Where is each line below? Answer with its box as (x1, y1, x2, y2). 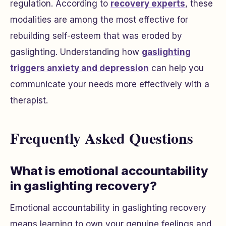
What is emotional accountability (10, 163, 208, 178)
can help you (149, 63, 204, 73)
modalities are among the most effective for (10, 15, 188, 25)
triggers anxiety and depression (10, 63, 149, 73)
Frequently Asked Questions (10, 127, 193, 149)
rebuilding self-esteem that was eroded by (10, 31, 182, 41)
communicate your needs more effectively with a (10, 79, 209, 89)
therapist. (10, 95, 48, 105)
